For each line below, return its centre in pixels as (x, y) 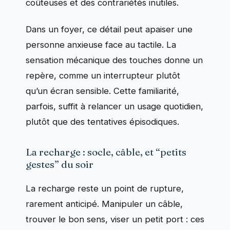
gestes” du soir (60, 165)
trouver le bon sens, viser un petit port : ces (115, 219)
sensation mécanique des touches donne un (114, 60)
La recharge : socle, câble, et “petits (106, 152)
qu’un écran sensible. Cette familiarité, (102, 91)
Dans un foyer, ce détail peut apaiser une (109, 30)
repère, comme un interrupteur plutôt (103, 76)
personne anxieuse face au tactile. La (101, 45)
